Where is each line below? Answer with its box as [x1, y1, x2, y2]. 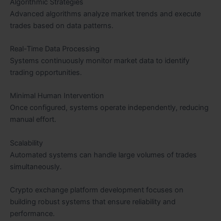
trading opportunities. [10, 68, 82, 77]
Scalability [10, 138, 43, 147]
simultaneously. [10, 162, 62, 171]
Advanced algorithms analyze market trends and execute [10, 9, 201, 18]
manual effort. [10, 115, 56, 124]
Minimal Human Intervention [10, 91, 104, 101]
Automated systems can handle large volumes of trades [10, 150, 197, 159]
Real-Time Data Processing [10, 44, 100, 54]
